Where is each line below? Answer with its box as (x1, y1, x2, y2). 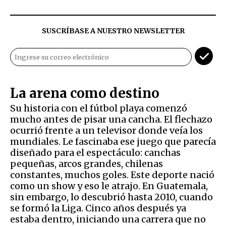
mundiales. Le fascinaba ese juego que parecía (10, 135, 216, 147)
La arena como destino (10, 84, 162, 101)
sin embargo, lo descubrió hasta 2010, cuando (10, 191, 213, 203)
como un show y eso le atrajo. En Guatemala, (10, 180, 208, 192)
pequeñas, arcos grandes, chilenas (10, 157, 163, 169)
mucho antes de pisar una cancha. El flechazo (10, 113, 212, 125)
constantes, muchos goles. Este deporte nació (10, 168, 214, 181)
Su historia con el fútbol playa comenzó (10, 102, 187, 114)
